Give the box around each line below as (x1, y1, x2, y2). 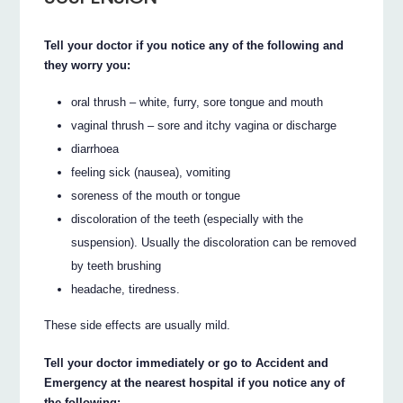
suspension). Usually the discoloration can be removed (71, 235, 357, 249)
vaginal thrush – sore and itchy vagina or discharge (71, 118, 337, 132)
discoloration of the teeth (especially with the (71, 211, 304, 226)
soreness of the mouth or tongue (71, 188, 241, 202)
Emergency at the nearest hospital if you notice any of (44, 376, 345, 390)
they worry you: (44, 58, 131, 73)
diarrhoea (71, 141, 120, 156)
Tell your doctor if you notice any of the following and (44, 39, 345, 53)
